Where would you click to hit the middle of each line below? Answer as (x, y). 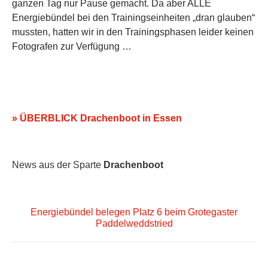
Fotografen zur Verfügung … (72, 46)
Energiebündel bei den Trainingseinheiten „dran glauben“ (133, 17)
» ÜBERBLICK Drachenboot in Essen (97, 118)
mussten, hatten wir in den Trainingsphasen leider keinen (133, 32)
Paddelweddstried (134, 224)
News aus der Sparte (58, 165)
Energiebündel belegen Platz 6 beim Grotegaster (134, 212)
